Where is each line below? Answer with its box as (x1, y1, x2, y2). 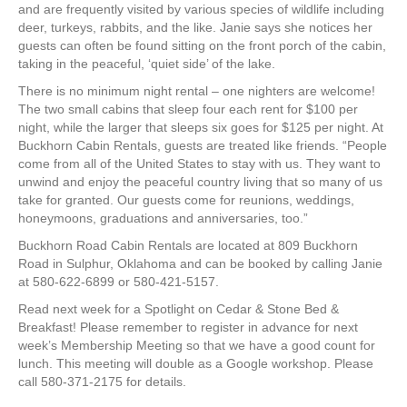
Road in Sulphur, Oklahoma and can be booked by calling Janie (18, 256, 382, 272)
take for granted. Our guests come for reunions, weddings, (18, 193, 354, 208)
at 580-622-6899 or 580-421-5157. (18, 274, 219, 290)
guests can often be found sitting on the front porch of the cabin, (18, 38, 386, 54)
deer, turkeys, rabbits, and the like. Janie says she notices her (18, 20, 372, 35)
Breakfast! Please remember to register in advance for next (18, 320, 358, 335)
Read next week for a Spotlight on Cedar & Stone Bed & (18, 302, 339, 317)
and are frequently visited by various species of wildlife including (18, 2, 384, 17)
